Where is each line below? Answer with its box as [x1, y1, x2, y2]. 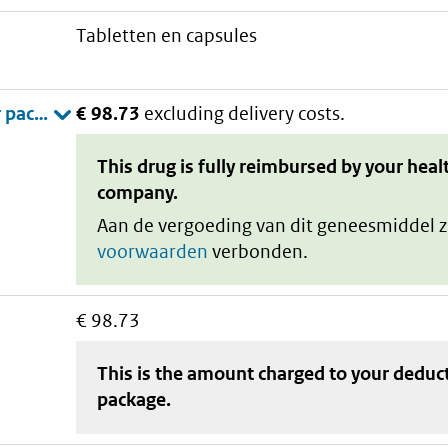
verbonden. [208, 239, 309, 263]
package [97, 388, 167, 412]
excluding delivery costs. [144, 101, 346, 125]
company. [97, 181, 179, 205]
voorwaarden [97, 239, 209, 263]
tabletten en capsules [86, 24, 258, 48]
